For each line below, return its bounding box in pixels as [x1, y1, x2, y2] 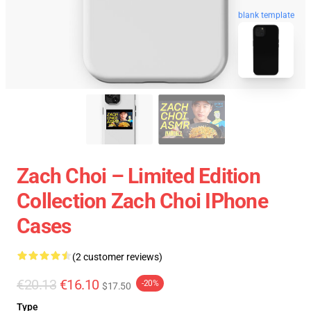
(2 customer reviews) [72, 251, 162, 262]
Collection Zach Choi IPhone [17, 189, 268, 213]
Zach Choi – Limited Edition [17, 164, 260, 188]
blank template [238, 9, 294, 19]
